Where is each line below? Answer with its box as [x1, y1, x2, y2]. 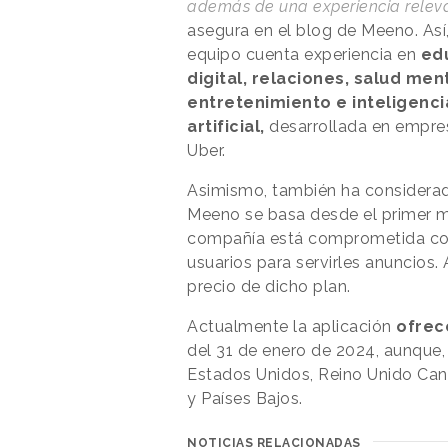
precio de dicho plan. [187, 277, 355, 297]
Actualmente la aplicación [187, 317, 396, 337]
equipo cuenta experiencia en [187, 45, 421, 65]
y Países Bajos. [187, 389, 307, 409]
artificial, [187, 117, 265, 137]
